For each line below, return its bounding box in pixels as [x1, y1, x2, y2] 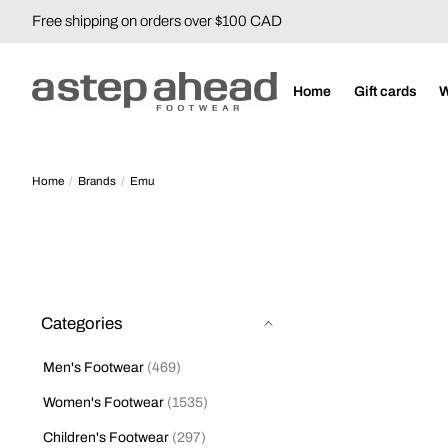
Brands [77, 174, 116, 187]
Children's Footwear [42, 430, 169, 446]
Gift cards [353, 83, 417, 99]
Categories [40, 313, 123, 333]
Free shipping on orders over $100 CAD [32, 13, 282, 30]
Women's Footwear [42, 395, 164, 411]
